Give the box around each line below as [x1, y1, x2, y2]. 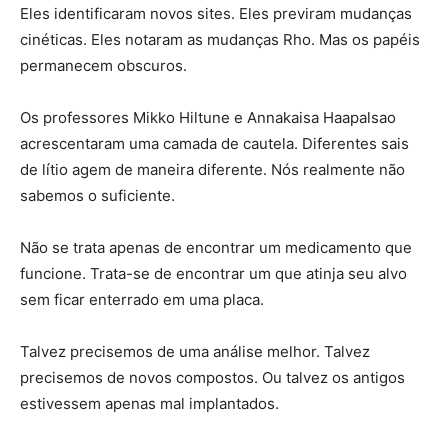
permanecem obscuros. [20, 56, 187, 76]
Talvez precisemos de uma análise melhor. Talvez [20, 342, 370, 362]
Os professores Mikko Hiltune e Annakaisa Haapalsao [20, 108, 396, 128]
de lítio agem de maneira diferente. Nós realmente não [20, 160, 405, 180]
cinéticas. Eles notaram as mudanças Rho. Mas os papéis [20, 30, 420, 50]
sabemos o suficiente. [20, 186, 175, 206]
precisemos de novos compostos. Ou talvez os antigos [20, 368, 405, 388]
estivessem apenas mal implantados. [20, 394, 279, 414]
